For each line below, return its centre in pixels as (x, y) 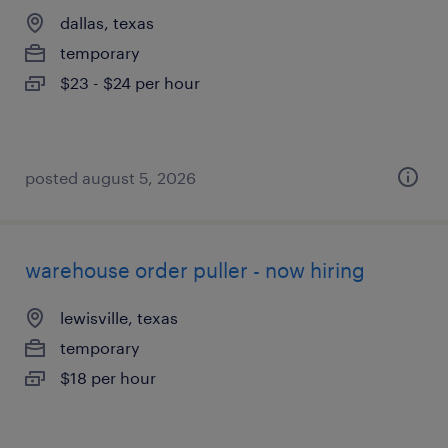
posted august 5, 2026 (110, 177)
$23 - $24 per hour (130, 82)
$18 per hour (108, 377)
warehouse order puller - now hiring (195, 270)
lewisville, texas (119, 317)
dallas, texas (107, 22)
